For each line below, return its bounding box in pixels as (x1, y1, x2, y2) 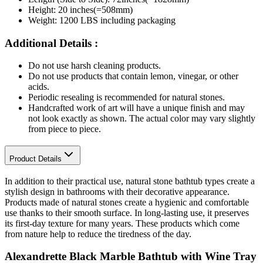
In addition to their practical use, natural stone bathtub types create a (5, 176, 255, 186)
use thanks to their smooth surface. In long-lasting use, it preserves (5, 207, 249, 218)
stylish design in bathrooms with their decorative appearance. (5, 186, 230, 197)
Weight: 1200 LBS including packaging (28, 15, 176, 25)
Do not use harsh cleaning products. (28, 60, 161, 71)
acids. (28, 82, 49, 92)
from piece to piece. (28, 124, 101, 134)
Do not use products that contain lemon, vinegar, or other (28, 71, 238, 82)
